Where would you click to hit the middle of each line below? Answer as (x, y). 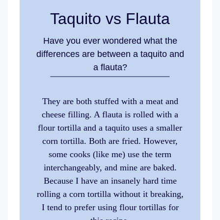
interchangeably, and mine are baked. (110, 167)
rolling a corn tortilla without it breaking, (110, 194)
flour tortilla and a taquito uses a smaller (110, 128)
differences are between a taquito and (110, 54)
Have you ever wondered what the (110, 41)
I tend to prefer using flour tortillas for (110, 207)
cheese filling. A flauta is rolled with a (110, 114)
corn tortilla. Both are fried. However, (110, 141)
